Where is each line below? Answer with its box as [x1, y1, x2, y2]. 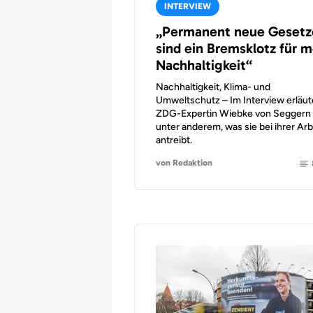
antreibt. [156, 134, 192, 146]
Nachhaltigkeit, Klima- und [156, 81, 270, 93]
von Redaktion [156, 157, 212, 168]
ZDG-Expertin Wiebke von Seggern [156, 108, 311, 119]
